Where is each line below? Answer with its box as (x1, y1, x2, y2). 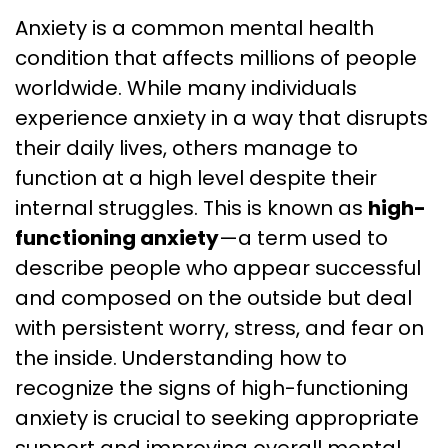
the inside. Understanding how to (15, 344, 347, 372)
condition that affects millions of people (15, 44, 417, 72)
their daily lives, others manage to (15, 134, 358, 162)
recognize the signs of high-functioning (15, 374, 409, 402)
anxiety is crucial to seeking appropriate (15, 404, 419, 432)
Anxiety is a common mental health (15, 14, 374, 42)
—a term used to (219, 224, 388, 252)
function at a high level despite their (15, 164, 377, 192)
